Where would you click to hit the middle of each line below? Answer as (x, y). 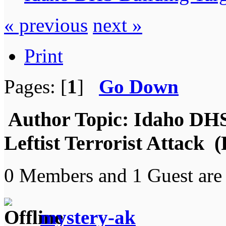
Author (39, 119)
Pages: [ (36, 86)
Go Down (139, 86)
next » (118, 25)
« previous (46, 25)
